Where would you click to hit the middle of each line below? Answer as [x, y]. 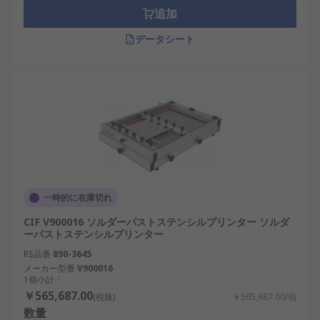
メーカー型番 [49, 268]
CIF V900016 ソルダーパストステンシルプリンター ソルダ [156, 222]
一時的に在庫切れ [78, 197]
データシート [165, 39]
